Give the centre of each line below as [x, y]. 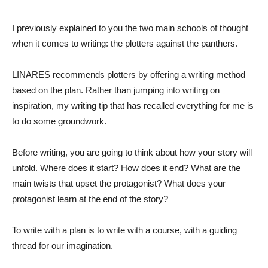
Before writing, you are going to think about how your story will [132, 152]
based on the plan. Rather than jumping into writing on [116, 90]
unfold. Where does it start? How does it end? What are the [126, 167]
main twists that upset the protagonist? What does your [119, 183]
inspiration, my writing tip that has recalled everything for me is [133, 105]
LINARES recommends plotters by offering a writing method [129, 74]
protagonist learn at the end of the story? [90, 199]
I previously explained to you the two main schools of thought [130, 28]
